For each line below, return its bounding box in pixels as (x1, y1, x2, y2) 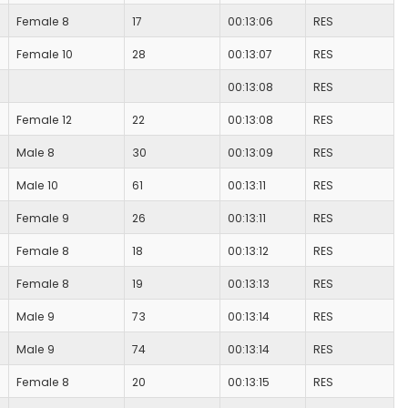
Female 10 (16, 46, 73, 63)
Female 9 (16, 210, 69, 227)
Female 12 (16, 112, 72, 128)
